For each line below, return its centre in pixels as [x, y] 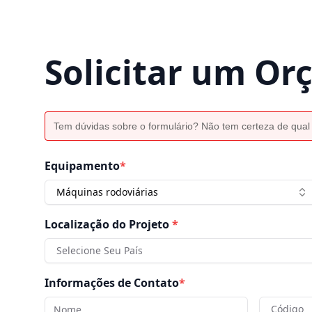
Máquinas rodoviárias [107, 192]
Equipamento [82, 166]
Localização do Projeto [107, 224]
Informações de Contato [112, 283]
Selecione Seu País [100, 250]
